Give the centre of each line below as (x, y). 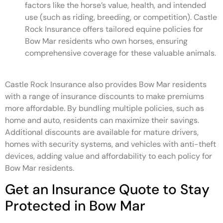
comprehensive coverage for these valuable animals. (120, 53)
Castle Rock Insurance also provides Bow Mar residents (106, 84)
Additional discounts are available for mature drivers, (102, 132)
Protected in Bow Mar (75, 206)
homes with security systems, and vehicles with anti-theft (111, 144)
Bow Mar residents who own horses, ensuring (106, 41)
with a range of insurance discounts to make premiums (105, 96)
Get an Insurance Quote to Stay (107, 190)
